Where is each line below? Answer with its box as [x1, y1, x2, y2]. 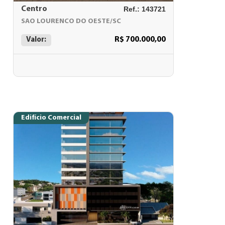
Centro [21, 5, 47, 13]
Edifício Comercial [21, 114, 81, 122]
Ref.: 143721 [124, 5, 166, 13]
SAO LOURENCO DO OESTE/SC [21, 18, 121, 25]
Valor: [26, 36, 46, 44]
